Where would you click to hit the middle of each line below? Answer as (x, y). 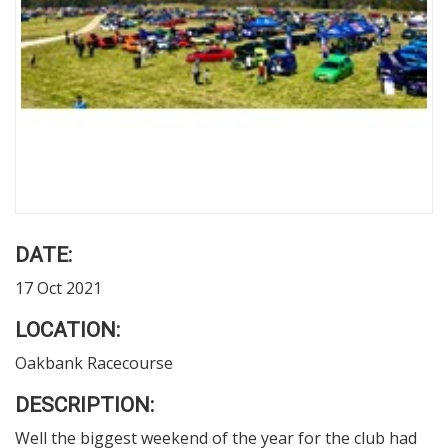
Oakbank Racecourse (94, 363)
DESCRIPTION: (84, 405)
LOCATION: (67, 330)
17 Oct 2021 (58, 288)
